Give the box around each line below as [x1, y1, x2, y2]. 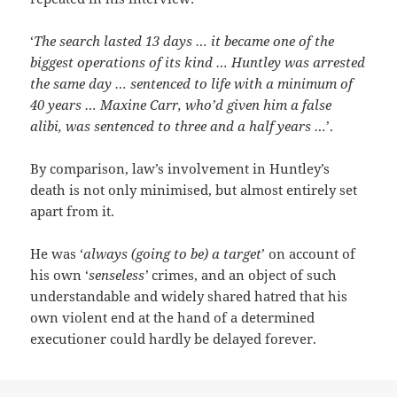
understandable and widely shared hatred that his [30, 287, 348, 306]
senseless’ [89, 266, 149, 284]
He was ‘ [30, 245, 84, 263]
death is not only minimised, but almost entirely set [30, 181, 358, 199]
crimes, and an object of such [148, 266, 338, 284]
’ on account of [261, 245, 356, 263]
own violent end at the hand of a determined [30, 308, 315, 327]
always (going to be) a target [83, 245, 262, 263]
